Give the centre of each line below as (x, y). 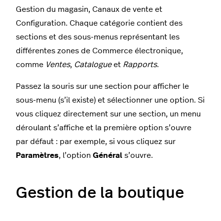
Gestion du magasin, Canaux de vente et (89, 9)
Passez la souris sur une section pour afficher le (102, 86)
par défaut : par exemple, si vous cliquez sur (96, 141)
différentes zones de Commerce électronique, (99, 51)
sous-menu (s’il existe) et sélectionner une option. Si (110, 100)
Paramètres (37, 155)
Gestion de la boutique (100, 193)
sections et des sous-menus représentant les (98, 37)
